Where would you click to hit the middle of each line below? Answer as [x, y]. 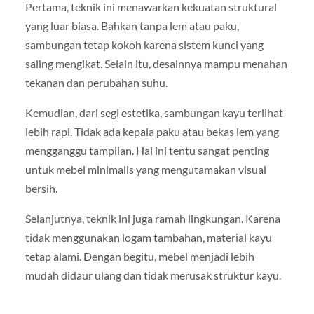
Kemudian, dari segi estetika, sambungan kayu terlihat [154, 112]
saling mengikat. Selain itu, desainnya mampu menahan [156, 63]
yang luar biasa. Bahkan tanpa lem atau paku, [132, 25]
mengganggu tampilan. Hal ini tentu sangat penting [147, 150]
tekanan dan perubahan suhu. [96, 82]
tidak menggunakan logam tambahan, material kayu [148, 238]
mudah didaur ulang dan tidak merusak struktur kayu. [153, 275]
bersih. [41, 188]
